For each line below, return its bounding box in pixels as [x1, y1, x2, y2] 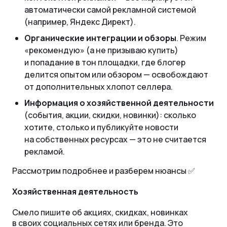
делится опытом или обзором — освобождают [24, 68, 208, 80]
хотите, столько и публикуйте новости [24, 121, 178, 133]
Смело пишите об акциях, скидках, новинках [12, 206, 188, 218]
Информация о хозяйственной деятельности [24, 97, 214, 108]
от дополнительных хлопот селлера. [24, 81, 173, 92]
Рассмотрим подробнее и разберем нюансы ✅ [12, 165, 195, 176]
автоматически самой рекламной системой [24, 4, 196, 15]
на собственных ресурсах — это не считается [24, 133, 206, 145]
